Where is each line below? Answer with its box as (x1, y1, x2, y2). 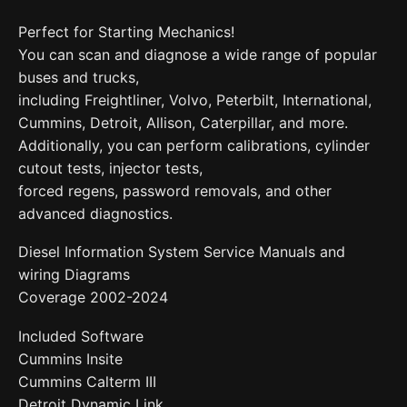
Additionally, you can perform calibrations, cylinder (18, 135, 370, 154)
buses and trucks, (18, 67, 139, 86)
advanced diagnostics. (18, 203, 173, 223)
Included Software (18, 326, 144, 345)
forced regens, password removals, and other (18, 181, 332, 200)
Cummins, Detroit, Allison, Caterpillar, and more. (18, 113, 348, 132)
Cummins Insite (18, 349, 123, 368)
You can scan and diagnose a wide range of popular (18, 45, 377, 64)
